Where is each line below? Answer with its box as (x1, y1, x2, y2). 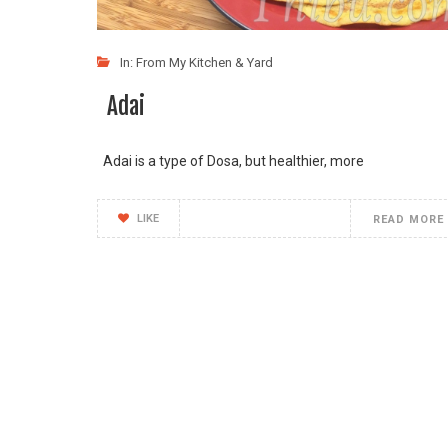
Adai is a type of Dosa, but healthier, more (97, 153, 364, 170)
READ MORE (372, 213, 444, 227)
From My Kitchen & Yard (136, 55, 273, 71)
